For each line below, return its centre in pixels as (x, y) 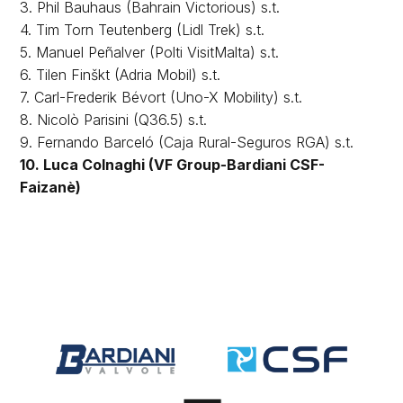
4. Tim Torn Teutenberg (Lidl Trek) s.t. (143, 29)
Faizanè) (51, 187)
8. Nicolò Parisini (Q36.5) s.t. (114, 119)
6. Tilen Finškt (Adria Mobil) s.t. (121, 74)
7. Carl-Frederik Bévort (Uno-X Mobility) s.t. (161, 97)
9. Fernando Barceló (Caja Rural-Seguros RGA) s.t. (187, 142)
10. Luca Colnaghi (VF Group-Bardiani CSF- (173, 164)
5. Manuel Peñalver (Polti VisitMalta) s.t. (150, 52)
